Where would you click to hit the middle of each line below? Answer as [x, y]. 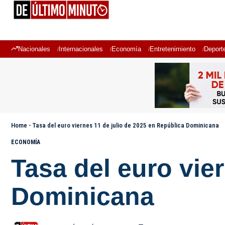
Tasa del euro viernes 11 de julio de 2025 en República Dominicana [126, 125]
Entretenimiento [173, 49]
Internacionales [81, 49]
